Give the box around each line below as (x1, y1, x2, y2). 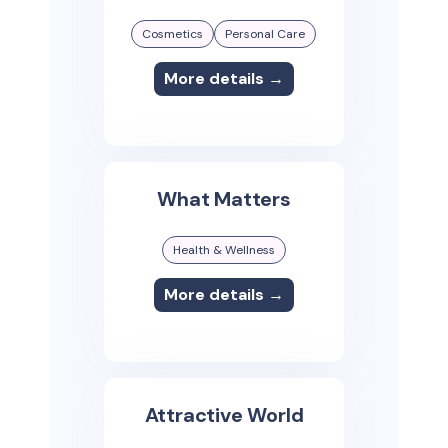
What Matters (157, 186, 291, 213)
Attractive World (144, 402, 304, 429)
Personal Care (225, 26, 306, 43)
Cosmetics (142, 26, 204, 43)
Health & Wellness (172, 242, 275, 259)
